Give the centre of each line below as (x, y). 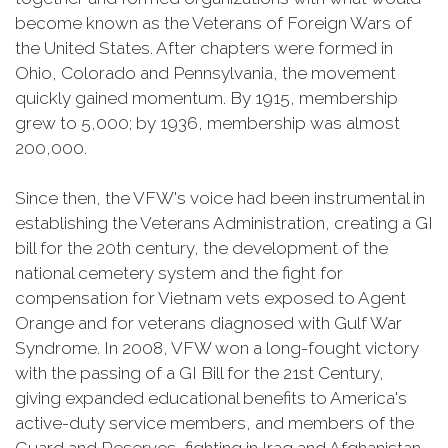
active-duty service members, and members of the (214, 423)
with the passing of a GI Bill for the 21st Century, (199, 373)
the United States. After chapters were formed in (204, 48)
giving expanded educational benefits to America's (211, 398)
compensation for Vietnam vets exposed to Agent (210, 298)
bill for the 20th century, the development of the (201, 248)
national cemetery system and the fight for (179, 273)
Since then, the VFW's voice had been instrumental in (220, 198)
